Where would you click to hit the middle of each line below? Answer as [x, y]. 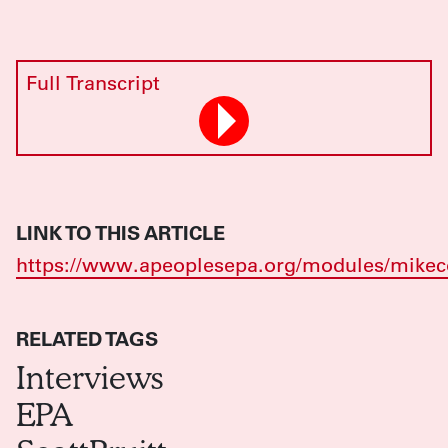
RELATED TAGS [87, 337]
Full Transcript [93, 82]
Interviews [89, 376]
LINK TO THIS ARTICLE [120, 231]
